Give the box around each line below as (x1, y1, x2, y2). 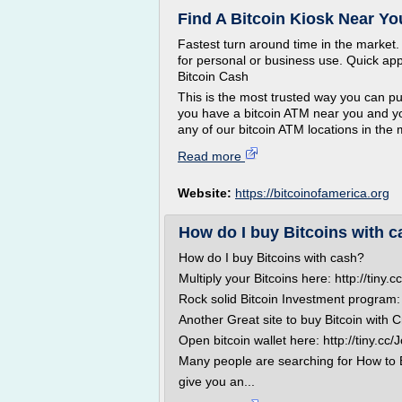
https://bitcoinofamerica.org (235, 186, 389, 200)
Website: (178, 186, 235, 200)
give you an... (179, 374, 255, 389)
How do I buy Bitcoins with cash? (179, 250, 364, 265)
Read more (178, 149, 245, 163)
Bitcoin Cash (178, 69, 249, 83)
